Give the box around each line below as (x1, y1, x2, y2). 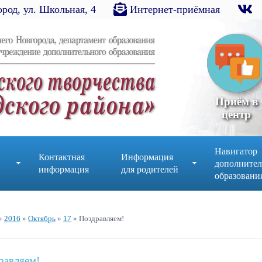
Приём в (215, 95, 258, 108)
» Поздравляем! (71, 214, 124, 223)
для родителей (120, 164, 178, 174)
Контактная (38, 152, 85, 162)
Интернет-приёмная (127, 4, 223, 15)
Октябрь (28, 214, 56, 223)
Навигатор (214, 146, 257, 156)
